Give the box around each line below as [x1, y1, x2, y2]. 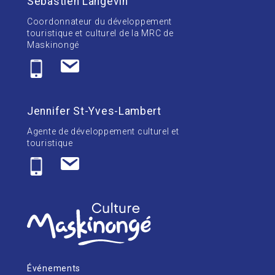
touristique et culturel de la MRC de [27, 28, 174, 39]
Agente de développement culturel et [27, 126, 179, 136]
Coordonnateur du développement [27, 17, 172, 27]
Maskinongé [27, 40, 80, 50]
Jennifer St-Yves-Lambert [27, 104, 161, 117]
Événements [27, 263, 81, 273]
